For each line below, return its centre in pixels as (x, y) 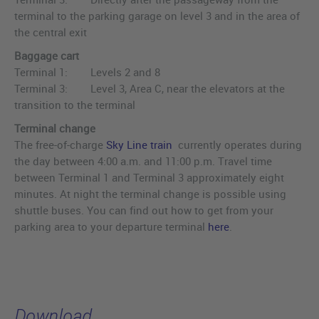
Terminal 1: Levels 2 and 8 (87, 72)
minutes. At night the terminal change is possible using (150, 194)
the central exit (51, 32)
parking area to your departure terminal (111, 227)
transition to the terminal (75, 105)
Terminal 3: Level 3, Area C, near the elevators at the (150, 89)
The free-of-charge (60, 145)
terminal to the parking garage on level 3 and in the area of (157, 16)
